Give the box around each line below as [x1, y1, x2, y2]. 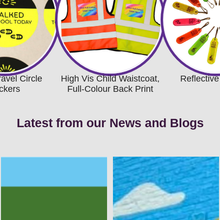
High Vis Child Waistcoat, [60, 73, 160, 83]
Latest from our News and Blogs [16, 115, 204, 130]
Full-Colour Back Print [67, 83, 153, 94]
